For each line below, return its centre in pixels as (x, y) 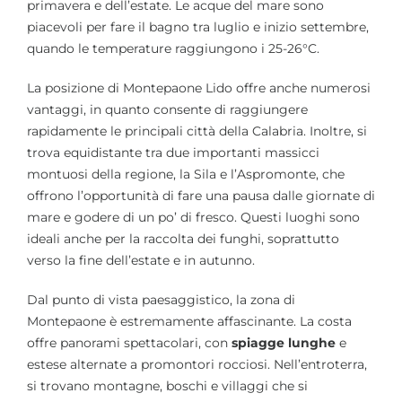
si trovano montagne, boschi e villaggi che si (167, 385)
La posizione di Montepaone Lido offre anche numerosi (199, 87)
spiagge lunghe (284, 342)
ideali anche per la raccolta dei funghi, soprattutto (183, 238)
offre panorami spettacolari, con (129, 342)
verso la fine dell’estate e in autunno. (141, 260)
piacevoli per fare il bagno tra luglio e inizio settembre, (198, 26)
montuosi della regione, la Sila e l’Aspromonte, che (186, 174)
